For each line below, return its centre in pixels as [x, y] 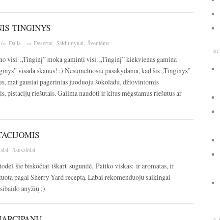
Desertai [43, 43]
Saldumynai [70, 43]
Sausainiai [24, 150]
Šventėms [98, 43]
